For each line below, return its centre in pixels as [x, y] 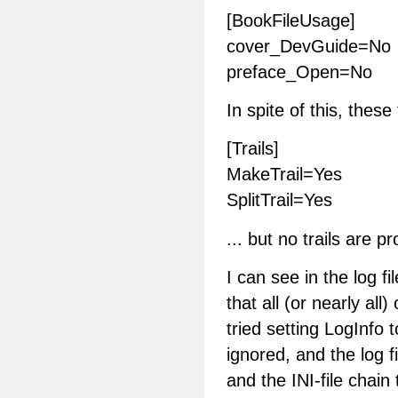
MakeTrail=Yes [284, 175]
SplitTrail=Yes [279, 200]
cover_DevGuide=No [309, 46]
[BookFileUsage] [291, 20]
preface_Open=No [299, 72]
